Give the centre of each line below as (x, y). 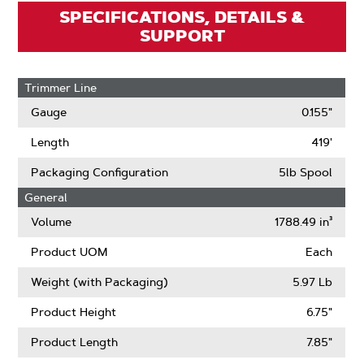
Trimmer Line (61, 88)
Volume (52, 222)
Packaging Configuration (100, 172)
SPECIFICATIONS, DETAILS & (182, 17)
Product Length (75, 342)
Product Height (74, 312)
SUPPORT (182, 36)
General (46, 197)
